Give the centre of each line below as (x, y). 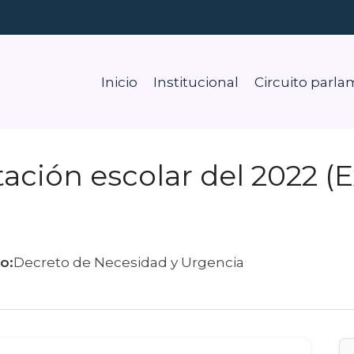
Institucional (196, 82)
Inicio (119, 82)
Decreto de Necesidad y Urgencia (129, 262)
